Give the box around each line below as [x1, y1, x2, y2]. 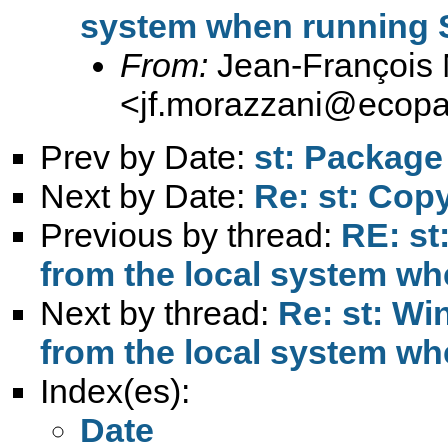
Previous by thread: [40, 215, 341, 254]
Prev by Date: [40, 137, 254, 176]
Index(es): [40, 371, 190, 410]
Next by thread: [40, 293, 278, 332]
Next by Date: [40, 176, 254, 215]
